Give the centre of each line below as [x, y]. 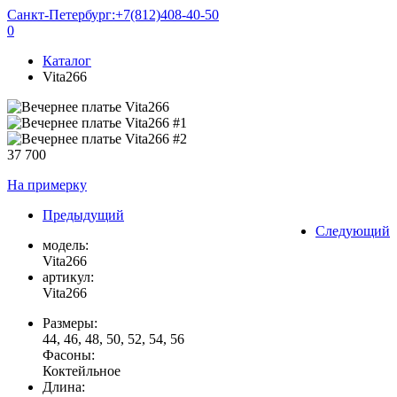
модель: [66, 245]
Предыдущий [83, 215]
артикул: [68, 277]
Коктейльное [82, 371]
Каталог [67, 61]
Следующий [353, 231]
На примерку [47, 185]
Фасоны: [69, 355]
